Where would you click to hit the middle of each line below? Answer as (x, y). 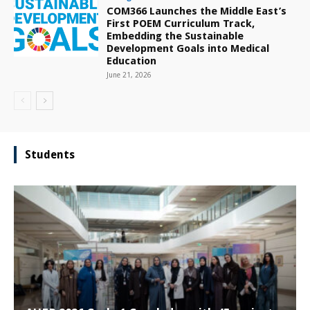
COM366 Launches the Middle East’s (197, 11)
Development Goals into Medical (188, 49)
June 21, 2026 (129, 75)
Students (50, 155)
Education (132, 61)
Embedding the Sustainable (175, 36)
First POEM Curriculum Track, (181, 24)
